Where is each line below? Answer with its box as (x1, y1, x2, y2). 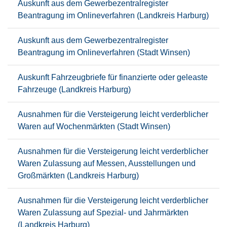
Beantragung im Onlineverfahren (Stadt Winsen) (18, 48, 190, 57)
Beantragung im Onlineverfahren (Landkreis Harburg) (18, 11, 209, 20)
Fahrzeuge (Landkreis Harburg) (18, 85, 131, 94)
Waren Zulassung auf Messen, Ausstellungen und (18, 159, 196, 168)
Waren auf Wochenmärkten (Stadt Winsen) (18, 122, 170, 131)
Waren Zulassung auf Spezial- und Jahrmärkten (18, 208, 188, 217)
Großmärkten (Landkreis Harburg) (18, 171, 139, 180)
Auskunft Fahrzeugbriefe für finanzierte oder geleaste (18, 73, 208, 82)
